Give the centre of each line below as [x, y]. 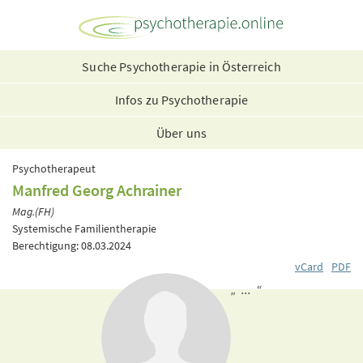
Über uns [181, 133]
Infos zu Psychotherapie [181, 100]
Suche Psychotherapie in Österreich [181, 66]
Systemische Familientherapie [84, 228]
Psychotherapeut [54, 169]
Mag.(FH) [33, 211]
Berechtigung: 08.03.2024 [72, 245]
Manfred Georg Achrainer [97, 190]
